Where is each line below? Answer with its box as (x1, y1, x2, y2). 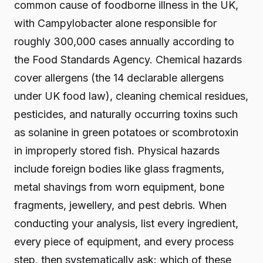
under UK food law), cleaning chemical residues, (14, 90, 248, 102)
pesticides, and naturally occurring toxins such (14, 108, 238, 120)
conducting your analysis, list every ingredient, (14, 217, 238, 230)
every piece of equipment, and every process (14, 235, 234, 248)
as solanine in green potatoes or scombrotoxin (14, 126, 238, 139)
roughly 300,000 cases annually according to (14, 35, 234, 48)
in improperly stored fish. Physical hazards (14, 144, 220, 157)
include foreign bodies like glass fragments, (14, 163, 224, 175)
